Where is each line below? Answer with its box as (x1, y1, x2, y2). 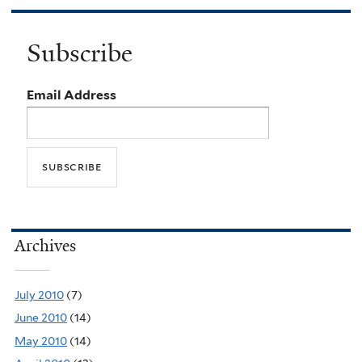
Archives (15, 234, 76, 256)
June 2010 (15, 311, 67, 325)
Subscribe (27, 37, 133, 70)
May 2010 (15, 334, 67, 347)
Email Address (27, 86, 117, 103)
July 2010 (15, 288, 64, 301)
